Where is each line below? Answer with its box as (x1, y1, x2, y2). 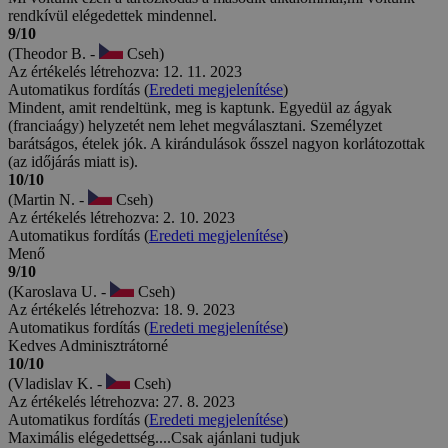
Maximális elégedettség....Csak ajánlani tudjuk (8, 428, 300, 446)
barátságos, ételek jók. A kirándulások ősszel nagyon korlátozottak (8, 134, 425, 152)
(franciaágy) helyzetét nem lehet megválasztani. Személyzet (8, 116, 382, 134)
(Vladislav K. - (8, 374, 106, 392)
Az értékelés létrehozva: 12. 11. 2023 (8, 62, 242, 80)
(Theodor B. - (8, 44, 99, 62)
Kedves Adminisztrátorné (8, 336, 168, 354)
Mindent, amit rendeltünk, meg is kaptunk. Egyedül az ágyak (8, 98, 392, 116)
